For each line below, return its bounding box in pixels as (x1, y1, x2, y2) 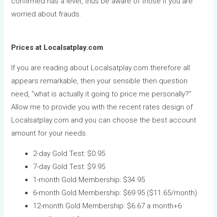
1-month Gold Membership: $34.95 (33, 175, 145, 184)
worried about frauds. (11, 9, 82, 18)
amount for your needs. (11, 128, 88, 138)
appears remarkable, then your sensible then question (11, 76, 188, 85)
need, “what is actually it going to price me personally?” (11, 89, 192, 98)
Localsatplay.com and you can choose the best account (11, 115, 197, 124)
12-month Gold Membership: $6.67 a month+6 (33, 201, 182, 210)
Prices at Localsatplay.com (11, 43, 104, 52)
